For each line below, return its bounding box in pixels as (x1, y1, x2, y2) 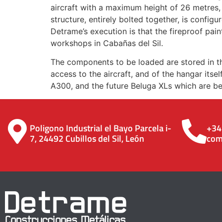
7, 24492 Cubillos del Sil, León (30, 131, 144, 145)
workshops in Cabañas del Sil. (51, 38, 163, 49)
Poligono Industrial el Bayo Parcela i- (30, 121, 171, 135)
